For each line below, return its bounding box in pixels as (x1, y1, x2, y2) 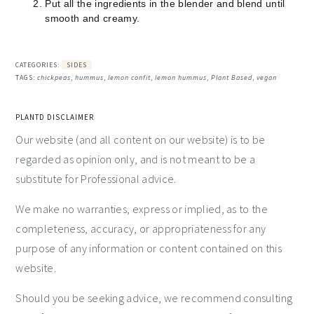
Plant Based (211, 72, 253, 82)
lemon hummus (155, 72, 207, 82)
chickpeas (37, 72, 71, 82)
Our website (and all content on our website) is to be (15, 132, 266, 146)
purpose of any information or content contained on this (15, 240, 282, 255)
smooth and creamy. (45, 12, 143, 24)
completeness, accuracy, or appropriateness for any (15, 221, 266, 235)
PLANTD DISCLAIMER (15, 111, 95, 122)
